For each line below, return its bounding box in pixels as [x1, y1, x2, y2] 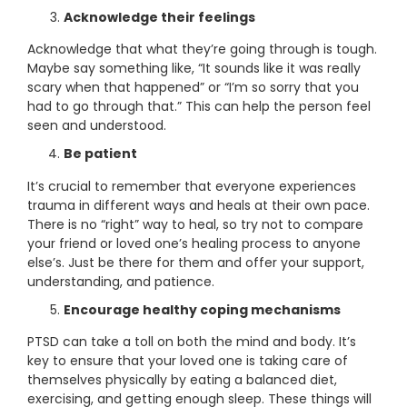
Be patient [64, 144, 137, 164]
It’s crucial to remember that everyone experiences [27, 176, 356, 195]
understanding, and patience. [27, 272, 214, 291]
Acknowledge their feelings [64, 8, 255, 27]
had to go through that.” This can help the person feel [27, 97, 371, 116]
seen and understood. [27, 116, 170, 135]
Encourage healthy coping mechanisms [64, 300, 341, 319]
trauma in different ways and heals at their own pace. [27, 195, 370, 214]
